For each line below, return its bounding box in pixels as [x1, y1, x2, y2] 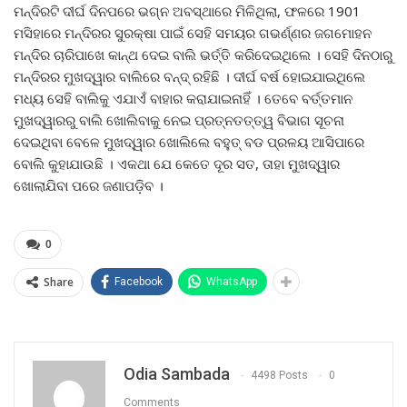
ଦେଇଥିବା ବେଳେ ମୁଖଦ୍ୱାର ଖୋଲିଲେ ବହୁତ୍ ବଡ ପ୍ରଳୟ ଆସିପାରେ [14, 132, 364, 151]
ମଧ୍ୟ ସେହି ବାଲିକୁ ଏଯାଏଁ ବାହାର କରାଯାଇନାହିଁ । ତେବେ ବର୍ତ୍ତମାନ [14, 88, 352, 107]
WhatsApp [206, 274, 257, 288]
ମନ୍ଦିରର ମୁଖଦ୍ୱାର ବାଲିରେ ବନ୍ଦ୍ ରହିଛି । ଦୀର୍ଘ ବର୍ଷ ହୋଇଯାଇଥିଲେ [14, 66, 365, 85]
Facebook [114, 274, 163, 288]
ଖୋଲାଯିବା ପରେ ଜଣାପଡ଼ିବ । [14, 175, 164, 194]
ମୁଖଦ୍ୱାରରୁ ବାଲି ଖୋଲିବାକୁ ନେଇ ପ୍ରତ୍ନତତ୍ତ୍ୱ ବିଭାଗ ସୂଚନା [14, 110, 344, 129]
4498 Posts [251, 368, 308, 382]
